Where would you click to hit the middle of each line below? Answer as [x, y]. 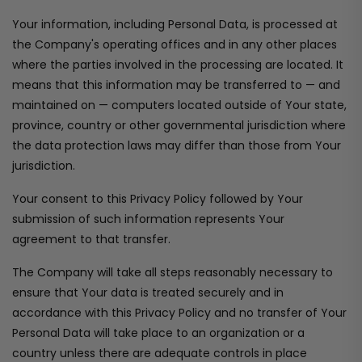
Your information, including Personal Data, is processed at [175, 24]
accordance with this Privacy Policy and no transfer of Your [179, 313]
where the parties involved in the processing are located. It [178, 65]
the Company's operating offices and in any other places [175, 44]
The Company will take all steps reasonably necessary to [173, 272]
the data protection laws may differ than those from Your [177, 145]
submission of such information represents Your [148, 219]
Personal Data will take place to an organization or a [158, 333]
